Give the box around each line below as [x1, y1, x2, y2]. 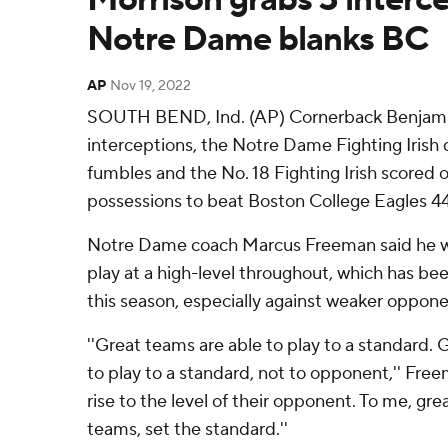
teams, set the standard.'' [87, 418, 288, 441]
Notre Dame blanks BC [87, 18, 428, 61]
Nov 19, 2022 [110, 77, 191, 95]
